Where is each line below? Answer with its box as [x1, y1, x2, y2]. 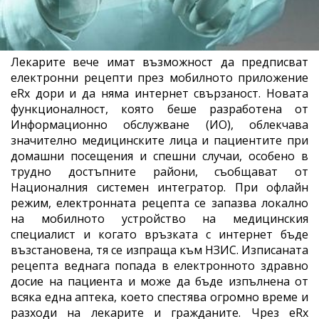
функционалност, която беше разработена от [11, 100, 308, 117]
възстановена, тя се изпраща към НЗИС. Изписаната [11, 241, 308, 258]
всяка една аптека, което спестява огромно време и [11, 288, 308, 305]
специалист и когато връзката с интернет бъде [11, 226, 308, 242]
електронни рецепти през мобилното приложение [11, 69, 308, 85]
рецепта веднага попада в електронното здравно [11, 257, 308, 273]
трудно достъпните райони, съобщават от [11, 163, 308, 179]
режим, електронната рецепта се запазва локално [11, 194, 308, 211]
